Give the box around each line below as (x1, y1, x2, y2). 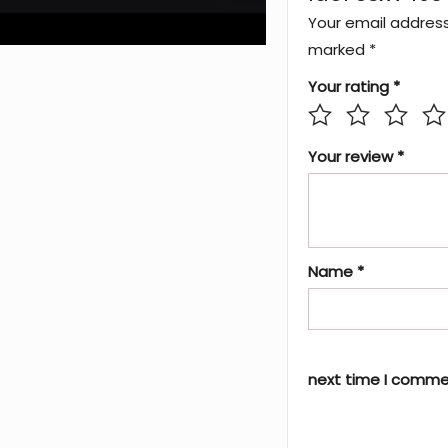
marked (308, 38, 370, 60)
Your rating (308, 75, 394, 97)
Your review (308, 145, 398, 167)
